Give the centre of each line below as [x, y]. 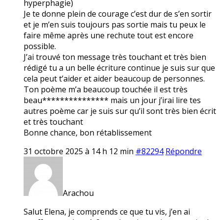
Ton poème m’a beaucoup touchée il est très [106, 89]
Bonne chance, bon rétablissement [88, 132]
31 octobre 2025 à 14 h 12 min [79, 151]
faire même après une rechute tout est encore [109, 35]
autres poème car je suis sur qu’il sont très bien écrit [120, 111]
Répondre [184, 151]
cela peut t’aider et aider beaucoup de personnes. [114, 78]
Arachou [78, 193]
